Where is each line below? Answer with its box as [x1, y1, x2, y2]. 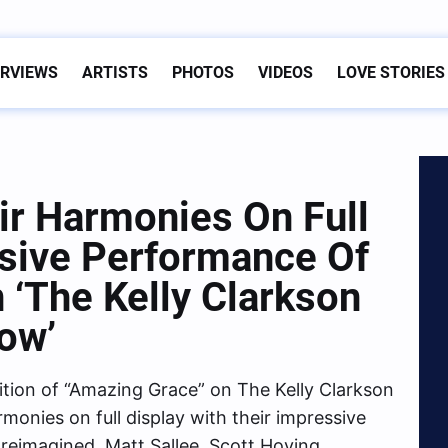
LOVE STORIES [337, 63, 445, 83]
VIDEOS [258, 63, 313, 83]
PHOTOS [172, 63, 234, 83]
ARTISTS [82, 63, 148, 83]
